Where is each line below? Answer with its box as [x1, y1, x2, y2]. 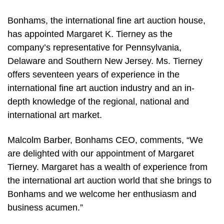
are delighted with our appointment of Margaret [7, 148, 194, 158]
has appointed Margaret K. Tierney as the [7, 29, 172, 39]
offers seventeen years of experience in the [7, 69, 179, 80]
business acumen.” [7, 202, 83, 212]
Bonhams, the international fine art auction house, [7, 15, 205, 26]
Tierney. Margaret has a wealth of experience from [7, 161, 207, 172]
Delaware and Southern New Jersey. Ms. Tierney [7, 56, 202, 66]
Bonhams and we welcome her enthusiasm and [7, 188, 196, 199]
